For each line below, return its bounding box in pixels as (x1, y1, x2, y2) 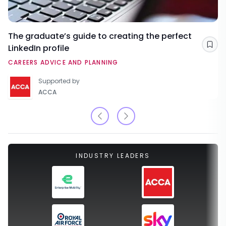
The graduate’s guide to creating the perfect (8, 30, 192, 42)
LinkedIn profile (8, 42, 69, 54)
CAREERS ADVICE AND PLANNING (8, 58, 119, 67)
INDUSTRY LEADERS (76, 151, 150, 160)
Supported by (38, 77, 80, 86)
